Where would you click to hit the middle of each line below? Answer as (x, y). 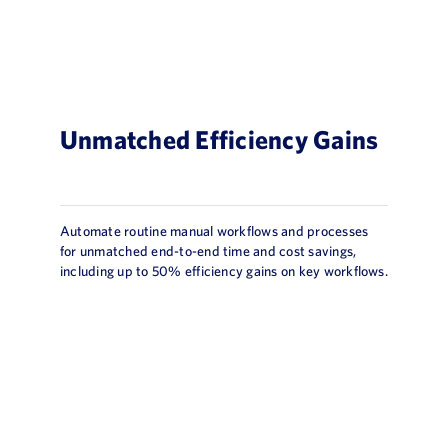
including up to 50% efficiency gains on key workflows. (224, 270)
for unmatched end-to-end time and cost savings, (208, 250)
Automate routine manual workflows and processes (214, 230)
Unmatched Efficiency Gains (219, 138)
